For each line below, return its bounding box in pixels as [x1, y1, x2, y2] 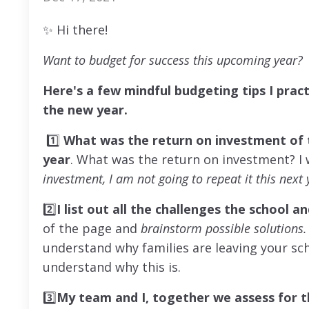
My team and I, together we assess [57, 288, 275, 306]
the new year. [43, 101, 131, 118]
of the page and [43, 219, 141, 237]
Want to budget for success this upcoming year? [43, 51, 306, 68]
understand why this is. [43, 258, 184, 275]
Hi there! [57, 21, 108, 38]
